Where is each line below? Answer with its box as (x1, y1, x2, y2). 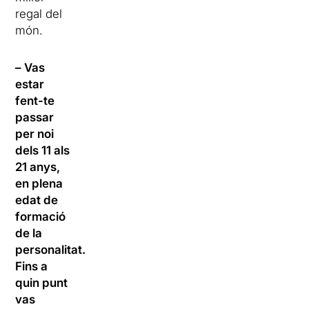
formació (15, 210, 66, 223)
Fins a (15, 259, 48, 273)
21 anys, (15, 160, 61, 174)
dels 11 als (15, 143, 70, 157)
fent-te (15, 94, 55, 108)
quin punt (15, 276, 68, 290)
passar (15, 110, 54, 124)
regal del (15, 7, 63, 21)
